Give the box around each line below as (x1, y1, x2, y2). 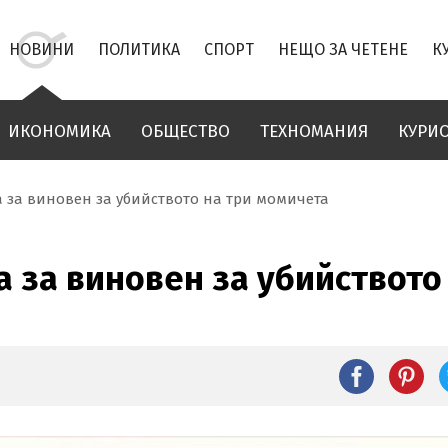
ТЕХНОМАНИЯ (260, 121, 368, 142)
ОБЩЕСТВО (141, 121, 230, 142)
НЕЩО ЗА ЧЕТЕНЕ (278, 40, 408, 59)
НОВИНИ (9, 40, 74, 59)
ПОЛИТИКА (98, 40, 180, 59)
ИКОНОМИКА (8, 121, 111, 142)
